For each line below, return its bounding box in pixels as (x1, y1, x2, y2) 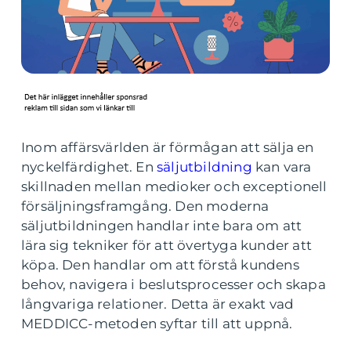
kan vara (251, 159, 312, 175)
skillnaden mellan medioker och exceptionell (21, 179, 327, 194)
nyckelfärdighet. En (21, 159, 157, 175)
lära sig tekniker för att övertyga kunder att (21, 237, 313, 253)
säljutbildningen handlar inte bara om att (21, 218, 302, 233)
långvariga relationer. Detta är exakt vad (21, 296, 295, 312)
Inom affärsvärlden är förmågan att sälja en (21, 139, 314, 155)
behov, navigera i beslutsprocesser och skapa (21, 277, 326, 292)
